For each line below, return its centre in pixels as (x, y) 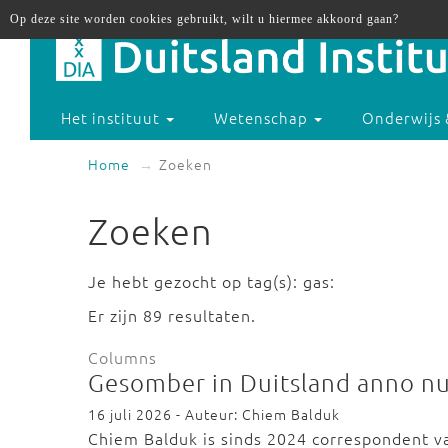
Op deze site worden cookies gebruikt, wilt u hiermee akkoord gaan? (204, 19)
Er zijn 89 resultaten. (172, 315)
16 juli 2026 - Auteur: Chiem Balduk (214, 414)
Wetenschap (263, 118)
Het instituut (113, 118)
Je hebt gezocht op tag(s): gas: (211, 281)
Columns (122, 357)
